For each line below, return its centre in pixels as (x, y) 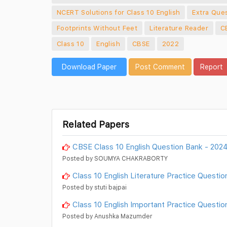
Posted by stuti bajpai (94, 187)
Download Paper (89, 67)
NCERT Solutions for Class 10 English (119, 12)
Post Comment (160, 67)
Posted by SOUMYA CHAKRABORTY (115, 159)
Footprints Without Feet (97, 28)
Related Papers (96, 125)
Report (212, 67)
